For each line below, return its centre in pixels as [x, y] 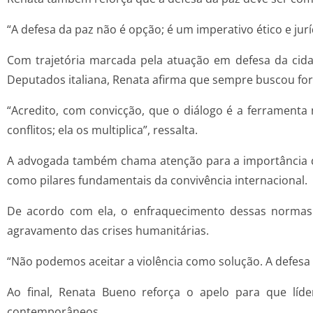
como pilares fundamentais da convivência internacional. [157, 181]
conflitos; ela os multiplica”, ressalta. [102, 130]
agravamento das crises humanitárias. [108, 231]
